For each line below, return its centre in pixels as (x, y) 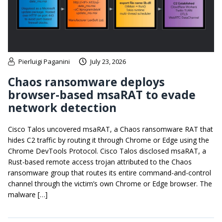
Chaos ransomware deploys (86, 82)
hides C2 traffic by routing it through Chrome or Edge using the (109, 140)
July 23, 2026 (108, 62)
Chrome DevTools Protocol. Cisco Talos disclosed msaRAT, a (107, 151)
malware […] (28, 195)
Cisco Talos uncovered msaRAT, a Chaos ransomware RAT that (111, 129)
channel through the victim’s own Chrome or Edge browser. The (110, 184)
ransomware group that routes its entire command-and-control (110, 173)
